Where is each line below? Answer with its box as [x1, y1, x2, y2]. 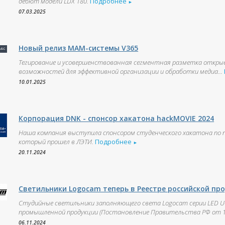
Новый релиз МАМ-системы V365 [19, 43, 139, 53]
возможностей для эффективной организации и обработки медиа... [19, 67, 223, 76]
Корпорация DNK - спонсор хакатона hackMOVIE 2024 [19, 114, 214, 123]
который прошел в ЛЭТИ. [19, 137, 94, 146]
